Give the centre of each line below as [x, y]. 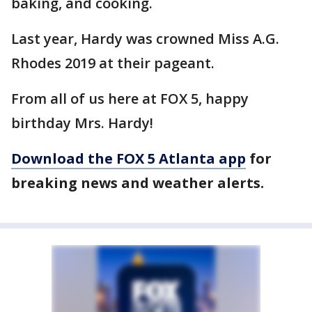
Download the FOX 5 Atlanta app [128, 159]
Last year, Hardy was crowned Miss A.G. [145, 39]
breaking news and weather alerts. [138, 183]
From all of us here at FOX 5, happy [130, 99]
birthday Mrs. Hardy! [82, 123]
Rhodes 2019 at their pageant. [113, 63]
